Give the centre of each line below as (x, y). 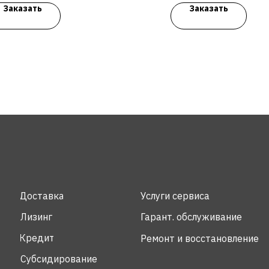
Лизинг (36, 216)
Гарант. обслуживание (191, 216)
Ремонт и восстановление (200, 238)
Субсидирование (59, 258)
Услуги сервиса (175, 195)
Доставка (42, 195)
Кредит (37, 237)
